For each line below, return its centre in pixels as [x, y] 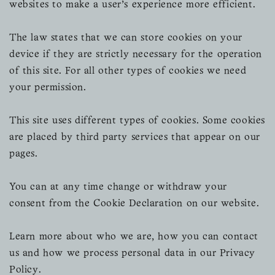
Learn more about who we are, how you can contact [134, 237]
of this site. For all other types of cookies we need [128, 71]
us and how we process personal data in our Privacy [133, 253]
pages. [24, 154]
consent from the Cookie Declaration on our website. [134, 203]
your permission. [48, 87]
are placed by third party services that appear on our [135, 137]
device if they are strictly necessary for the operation [136, 54]
